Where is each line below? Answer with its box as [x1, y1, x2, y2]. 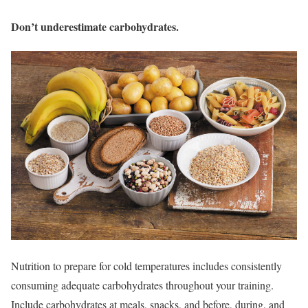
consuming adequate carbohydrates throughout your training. [11, 278, 274, 293]
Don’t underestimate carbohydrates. [11, 18, 179, 34]
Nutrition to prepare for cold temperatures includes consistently [11, 258, 282, 274]
